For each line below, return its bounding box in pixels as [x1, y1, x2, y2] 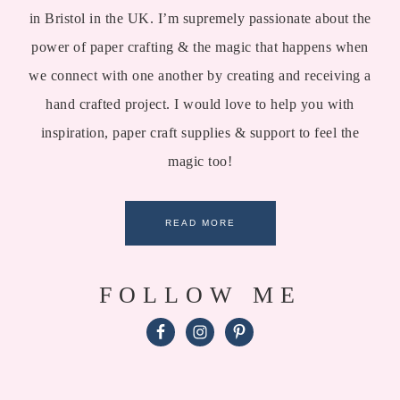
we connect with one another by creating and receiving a [29, 67, 371, 83]
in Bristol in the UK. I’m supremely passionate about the [29, 10, 371, 26]
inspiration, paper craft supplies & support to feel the [40, 124, 360, 140]
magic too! [168, 153, 232, 169]
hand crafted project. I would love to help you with [46, 96, 354, 112]
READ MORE [164, 217, 236, 228]
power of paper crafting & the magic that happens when [31, 38, 369, 54]
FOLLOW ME [98, 281, 302, 308]
